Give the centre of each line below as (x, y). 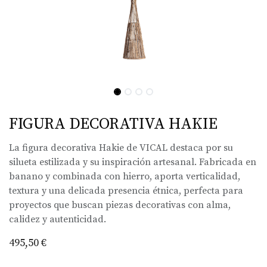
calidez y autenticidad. (58, 219)
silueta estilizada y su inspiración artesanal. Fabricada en (133, 162)
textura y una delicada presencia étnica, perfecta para (126, 190)
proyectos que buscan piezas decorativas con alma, (120, 205)
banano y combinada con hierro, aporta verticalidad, (125, 176)
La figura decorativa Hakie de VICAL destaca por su (121, 148)
